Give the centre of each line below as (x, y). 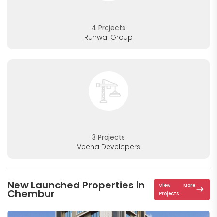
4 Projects (108, 27)
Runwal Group (108, 37)
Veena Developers (108, 147)
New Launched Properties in (76, 185)
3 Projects (108, 137)
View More (177, 185)
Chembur (31, 194)
